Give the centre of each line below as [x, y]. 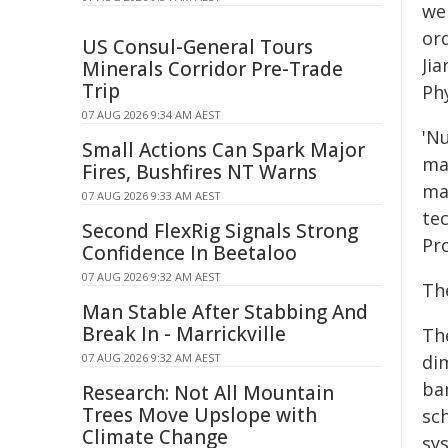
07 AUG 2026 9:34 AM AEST [151, 114]
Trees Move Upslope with [199, 415]
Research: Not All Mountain [208, 393]
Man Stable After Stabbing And [225, 312]
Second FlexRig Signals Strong [220, 231]
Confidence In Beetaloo [189, 253]
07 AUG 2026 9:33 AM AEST [151, 195]
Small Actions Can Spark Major [223, 150]
